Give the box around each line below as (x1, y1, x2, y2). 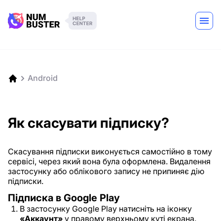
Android (28, 73, 58, 83)
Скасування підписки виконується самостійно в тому (8, 147, 212, 156)
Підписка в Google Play (8, 192, 120, 204)
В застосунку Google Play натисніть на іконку (20, 204, 192, 214)
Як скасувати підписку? (8, 114, 169, 131)
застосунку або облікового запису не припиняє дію (8, 166, 204, 176)
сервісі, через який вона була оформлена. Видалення (8, 156, 211, 166)
